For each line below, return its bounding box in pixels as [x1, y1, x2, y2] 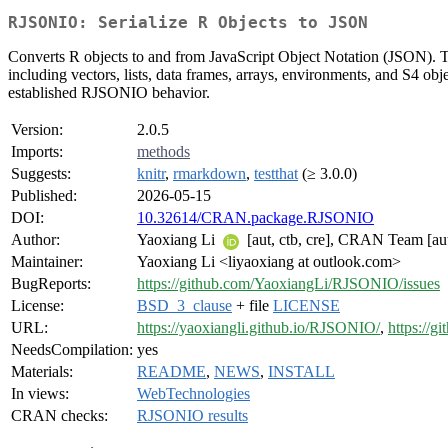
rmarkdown [173, 165, 246, 183]
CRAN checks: [11, 407, 108, 425]
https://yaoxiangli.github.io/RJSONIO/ [137, 319, 380, 337]
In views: [11, 385, 69, 403]
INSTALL [268, 363, 335, 381]
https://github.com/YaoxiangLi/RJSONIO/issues [137, 275, 440, 293]
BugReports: [11, 275, 91, 293]
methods [137, 143, 190, 161]
